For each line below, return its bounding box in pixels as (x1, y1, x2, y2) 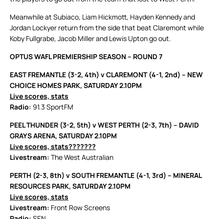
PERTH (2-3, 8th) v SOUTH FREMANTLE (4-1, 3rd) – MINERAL (10, 171, 201, 180)
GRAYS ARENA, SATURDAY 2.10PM (10, 131, 117, 141)
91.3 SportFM (33, 102, 73, 112)
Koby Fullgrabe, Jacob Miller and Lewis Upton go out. (10, 34, 171, 44)
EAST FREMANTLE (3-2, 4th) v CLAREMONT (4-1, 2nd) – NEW (10, 70, 203, 80)
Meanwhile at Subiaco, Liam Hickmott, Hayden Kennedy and (10, 12, 195, 22)
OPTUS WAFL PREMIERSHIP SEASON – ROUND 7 (10, 52, 162, 62)
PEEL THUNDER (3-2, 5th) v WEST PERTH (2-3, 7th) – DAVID (10, 120, 199, 130)
